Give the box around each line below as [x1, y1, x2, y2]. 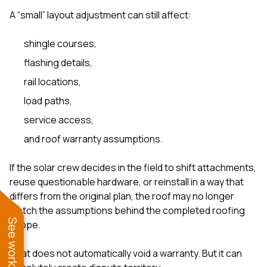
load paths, [24, 94, 72, 107]
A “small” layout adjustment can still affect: [10, 8, 191, 21]
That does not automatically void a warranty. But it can [10, 246, 242, 260]
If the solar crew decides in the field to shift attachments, [10, 160, 256, 174]
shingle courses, [24, 36, 97, 50]
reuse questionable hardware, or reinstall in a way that [10, 175, 244, 188]
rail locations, [24, 74, 81, 88]
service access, [24, 113, 94, 126]
